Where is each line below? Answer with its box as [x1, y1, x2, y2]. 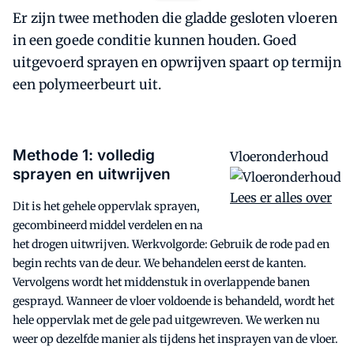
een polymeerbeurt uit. [13, 76, 161, 93]
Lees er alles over [230, 190, 332, 205]
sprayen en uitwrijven [13, 165, 171, 183]
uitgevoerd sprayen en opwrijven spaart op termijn [13, 54, 341, 71]
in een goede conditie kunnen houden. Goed [13, 32, 296, 49]
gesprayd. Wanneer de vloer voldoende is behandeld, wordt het [13, 294, 334, 308]
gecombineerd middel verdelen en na [13, 218, 203, 232]
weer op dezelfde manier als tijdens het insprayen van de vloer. [13, 332, 338, 346]
